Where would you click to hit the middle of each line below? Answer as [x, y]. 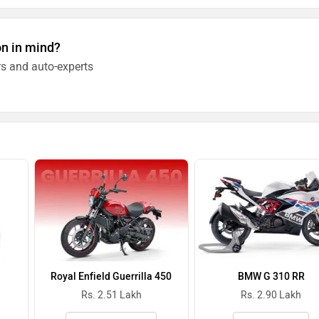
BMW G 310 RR [271, 276]
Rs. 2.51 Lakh [111, 295]
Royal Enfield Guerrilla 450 [111, 276]
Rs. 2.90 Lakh [271, 295]
